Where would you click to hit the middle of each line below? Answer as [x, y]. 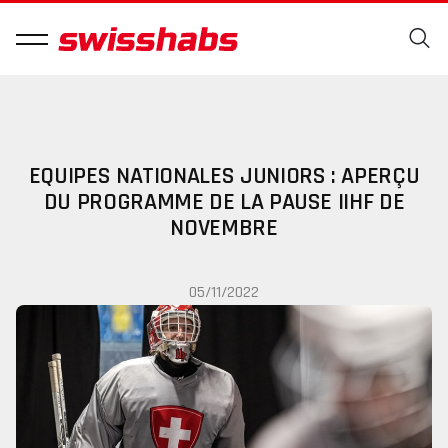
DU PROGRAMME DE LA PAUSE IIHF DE [224, 202]
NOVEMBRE [224, 228]
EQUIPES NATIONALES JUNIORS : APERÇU [224, 176]
